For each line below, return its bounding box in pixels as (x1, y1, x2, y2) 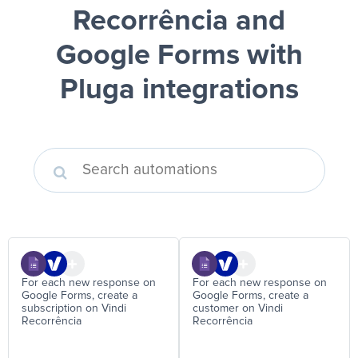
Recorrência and (73, 7, 285, 36)
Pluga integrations (59, 76, 299, 105)
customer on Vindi (193, 303, 283, 314)
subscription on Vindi (22, 303, 126, 314)
